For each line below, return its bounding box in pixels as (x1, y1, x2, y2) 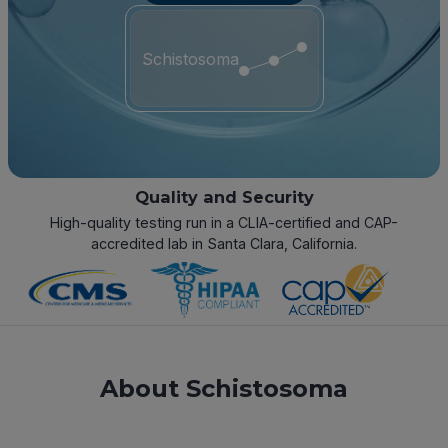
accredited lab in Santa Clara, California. (91, 235, 357, 253)
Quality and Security (134, 187, 314, 207)
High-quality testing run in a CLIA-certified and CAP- (50, 214, 398, 232)
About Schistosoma (100, 374, 348, 404)
